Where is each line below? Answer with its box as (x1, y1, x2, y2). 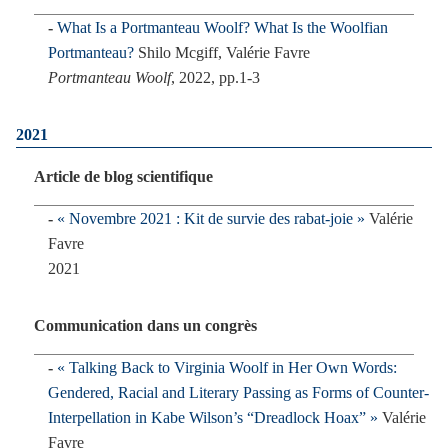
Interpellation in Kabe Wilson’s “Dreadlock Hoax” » (48, 409, 378, 426)
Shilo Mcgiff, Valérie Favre (138, 44, 310, 61)
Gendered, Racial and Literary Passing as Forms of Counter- (48, 384, 429, 401)
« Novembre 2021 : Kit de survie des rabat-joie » (57, 210, 365, 227)
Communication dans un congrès (33, 317, 257, 334)
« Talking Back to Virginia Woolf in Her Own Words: (57, 359, 397, 376)
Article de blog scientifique (33, 168, 213, 185)
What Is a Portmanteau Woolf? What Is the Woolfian (57, 19, 388, 36)
